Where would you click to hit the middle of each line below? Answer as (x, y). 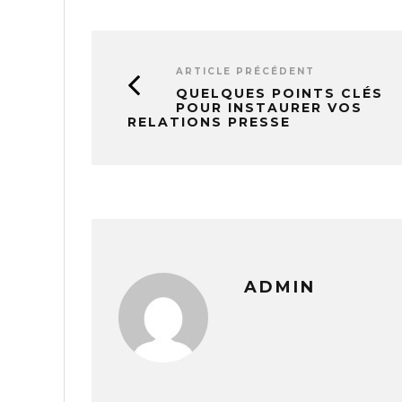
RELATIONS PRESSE (209, 122)
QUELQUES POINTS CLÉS (280, 94)
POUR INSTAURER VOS (269, 108)
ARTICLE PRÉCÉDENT (245, 72)
